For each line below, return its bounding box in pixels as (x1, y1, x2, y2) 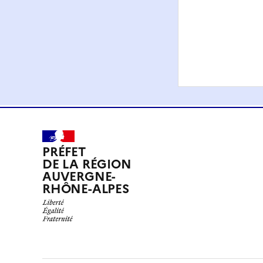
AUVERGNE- (42, 167, 116, 186)
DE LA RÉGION (42, 155, 131, 174)
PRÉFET (42, 143, 86, 161)
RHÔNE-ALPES (42, 180, 129, 198)
